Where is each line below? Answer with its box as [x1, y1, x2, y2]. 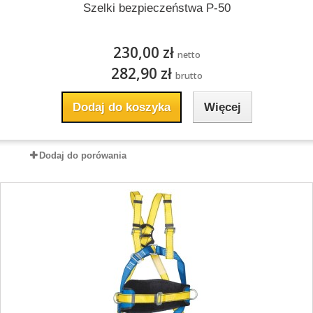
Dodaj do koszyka [72, 101, 170, 114]
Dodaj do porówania [39, 150, 126, 161]
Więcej [203, 101, 241, 114]
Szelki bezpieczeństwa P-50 [82, 1, 231, 15]
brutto [175, 70, 203, 82]
